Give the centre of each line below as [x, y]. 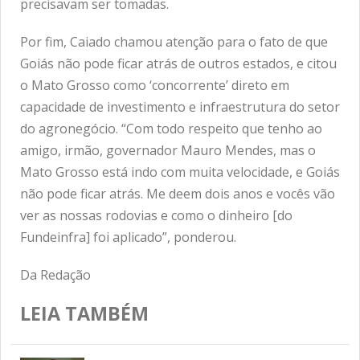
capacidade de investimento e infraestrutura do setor [180, 106]
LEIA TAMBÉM [84, 313]
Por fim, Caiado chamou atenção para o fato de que [174, 41]
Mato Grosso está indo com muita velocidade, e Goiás [180, 172]
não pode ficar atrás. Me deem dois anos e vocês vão [178, 193]
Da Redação [55, 274]
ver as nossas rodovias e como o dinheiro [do [156, 215]
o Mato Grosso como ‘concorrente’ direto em [155, 85]
